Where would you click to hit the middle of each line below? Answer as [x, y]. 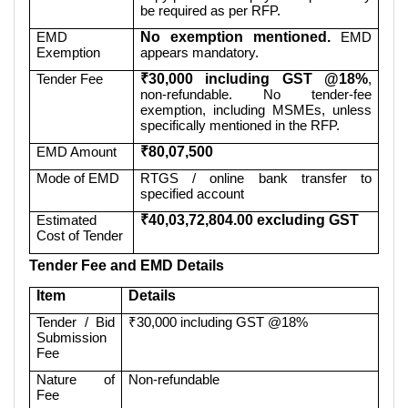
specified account [193, 193]
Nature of [76, 379]
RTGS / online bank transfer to [256, 178]
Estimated [67, 219]
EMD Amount [77, 151]
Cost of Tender [80, 235]
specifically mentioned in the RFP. [240, 125]
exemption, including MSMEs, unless [256, 109]
